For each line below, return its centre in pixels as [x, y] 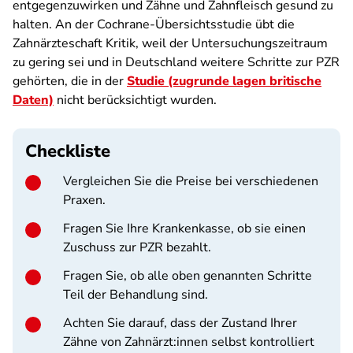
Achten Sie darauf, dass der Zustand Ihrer [180, 323]
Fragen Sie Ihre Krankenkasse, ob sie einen [184, 229]
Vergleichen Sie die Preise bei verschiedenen [191, 181]
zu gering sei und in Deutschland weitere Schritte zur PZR [176, 62]
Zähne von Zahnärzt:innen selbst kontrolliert [189, 342]
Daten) [33, 100]
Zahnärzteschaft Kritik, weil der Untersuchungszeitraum [170, 43]
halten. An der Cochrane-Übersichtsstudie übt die [154, 24]
